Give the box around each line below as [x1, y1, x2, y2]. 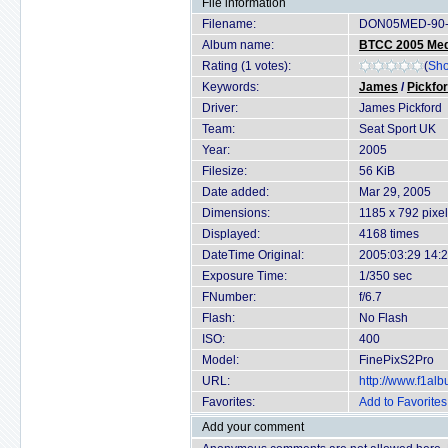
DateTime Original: [202, 248, 304, 262]
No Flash [359, 311, 408, 325]
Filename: [202, 17, 256, 31]
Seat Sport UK [359, 122, 436, 136]
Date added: [202, 185, 269, 199]
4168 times [359, 227, 419, 241]
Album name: [202, 38, 274, 52]
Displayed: [202, 227, 260, 241]
